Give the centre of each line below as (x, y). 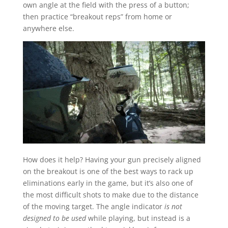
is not (173, 207)
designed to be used (55, 218)
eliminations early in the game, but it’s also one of (108, 183)
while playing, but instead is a (139, 218)
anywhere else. (48, 28)
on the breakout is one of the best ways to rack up (108, 172)
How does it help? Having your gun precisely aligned (112, 160)
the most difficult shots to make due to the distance (110, 195)
